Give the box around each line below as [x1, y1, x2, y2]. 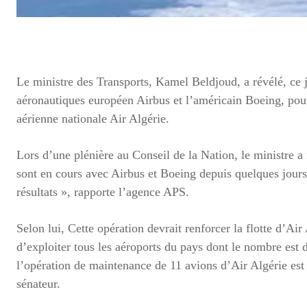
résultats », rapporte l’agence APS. [16, 184, 189, 199]
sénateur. [16, 276, 60, 291]
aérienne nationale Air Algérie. [16, 111, 169, 125]
